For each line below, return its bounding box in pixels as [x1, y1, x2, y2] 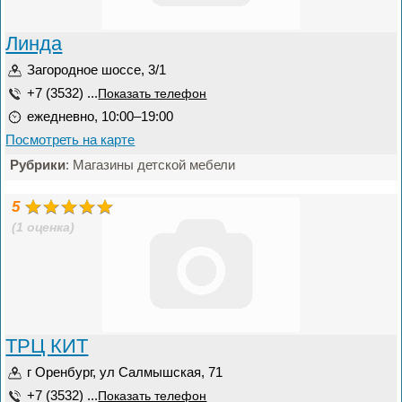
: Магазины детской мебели [66, 157, 236, 172]
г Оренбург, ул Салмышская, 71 [27, 364, 223, 380]
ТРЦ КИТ [5, 335, 89, 357]
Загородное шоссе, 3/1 [27, 62, 167, 77]
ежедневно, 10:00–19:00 [27, 109, 174, 124]
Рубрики [10, 157, 66, 172]
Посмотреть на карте [5, 132, 135, 147]
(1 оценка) [12, 221, 75, 234]
